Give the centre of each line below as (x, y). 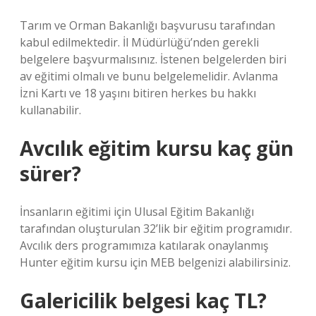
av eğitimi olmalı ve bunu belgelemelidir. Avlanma (149, 76)
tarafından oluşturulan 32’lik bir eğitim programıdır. (156, 229)
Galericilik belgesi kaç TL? (143, 300)
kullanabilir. (50, 110)
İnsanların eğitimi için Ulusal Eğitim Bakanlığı (137, 212)
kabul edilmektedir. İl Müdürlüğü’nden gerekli (139, 42)
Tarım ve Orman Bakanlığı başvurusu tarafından (147, 25)
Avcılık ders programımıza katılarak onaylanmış (144, 245)
